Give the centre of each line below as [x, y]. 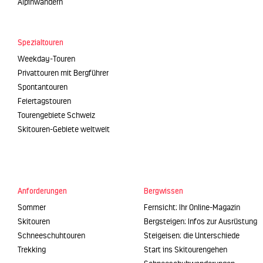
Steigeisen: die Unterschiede [192, 236]
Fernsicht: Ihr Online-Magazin [192, 208]
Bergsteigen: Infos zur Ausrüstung [200, 222]
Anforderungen [42, 191]
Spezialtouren [41, 43]
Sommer [32, 208]
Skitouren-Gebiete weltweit [64, 130]
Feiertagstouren [44, 102]
